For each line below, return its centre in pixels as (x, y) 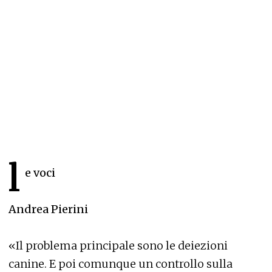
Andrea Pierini (48, 209)
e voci (40, 173)
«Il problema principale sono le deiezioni (118, 246)
